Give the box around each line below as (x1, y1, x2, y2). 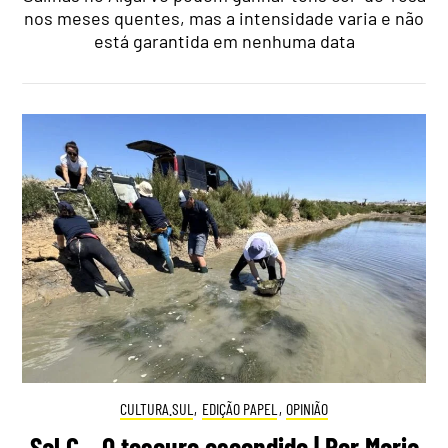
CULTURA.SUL (119, 399, 193, 419)
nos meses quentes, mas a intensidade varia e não (24, 6, 424, 29)
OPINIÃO (286, 399, 329, 419)
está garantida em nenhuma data (93, 29, 355, 52)
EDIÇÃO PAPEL (202, 399, 277, 419)
